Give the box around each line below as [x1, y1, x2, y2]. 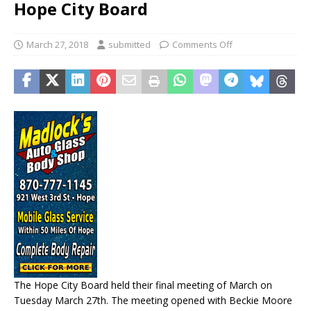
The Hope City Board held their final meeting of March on [14, 278, 272, 292]
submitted [108, 38, 151, 51]
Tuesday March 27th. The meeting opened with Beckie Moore [14, 294, 292, 308]
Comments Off [172, 38, 233, 51]
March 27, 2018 [26, 38, 88, 51]
